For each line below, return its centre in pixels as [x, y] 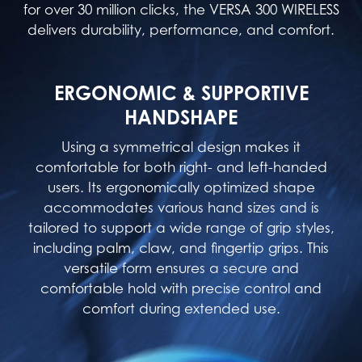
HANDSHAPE [181, 117]
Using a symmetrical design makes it [181, 147]
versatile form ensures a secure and [181, 268]
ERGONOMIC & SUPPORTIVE [181, 93]
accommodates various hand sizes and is [181, 208]
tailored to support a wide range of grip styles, [181, 228]
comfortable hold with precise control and [181, 288]
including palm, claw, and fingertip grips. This [181, 248]
